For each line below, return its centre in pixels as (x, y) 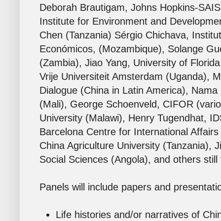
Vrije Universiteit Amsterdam (101, 77)
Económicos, (68, 49)
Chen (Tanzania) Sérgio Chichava (113, 35)
